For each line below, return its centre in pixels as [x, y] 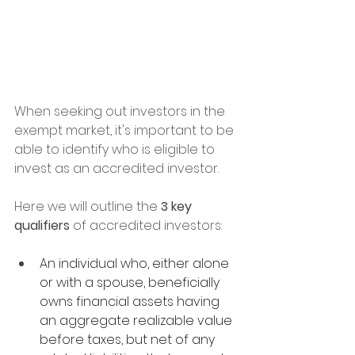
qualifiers [42, 225]
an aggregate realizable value [137, 321]
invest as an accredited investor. [116, 168]
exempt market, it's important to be [126, 130]
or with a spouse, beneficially [131, 282]
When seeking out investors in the [121, 111]
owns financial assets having [131, 302]
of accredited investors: [146, 225]
